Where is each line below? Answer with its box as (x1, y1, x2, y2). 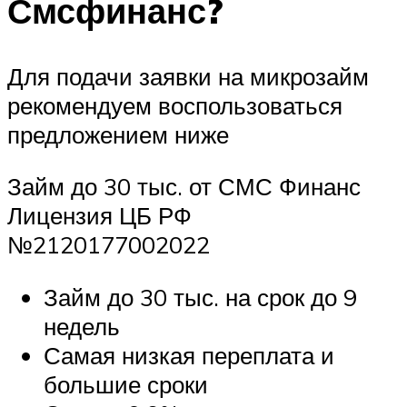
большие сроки (44, 369, 208, 399)
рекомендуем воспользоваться (7, 90, 342, 120)
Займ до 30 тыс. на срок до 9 (44, 282, 357, 312)
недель (44, 311, 120, 341)
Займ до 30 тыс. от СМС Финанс (7, 172, 361, 202)
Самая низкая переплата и (44, 340, 334, 370)
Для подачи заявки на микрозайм (7, 61, 369, 91)
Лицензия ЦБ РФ (7, 201, 192, 231)
